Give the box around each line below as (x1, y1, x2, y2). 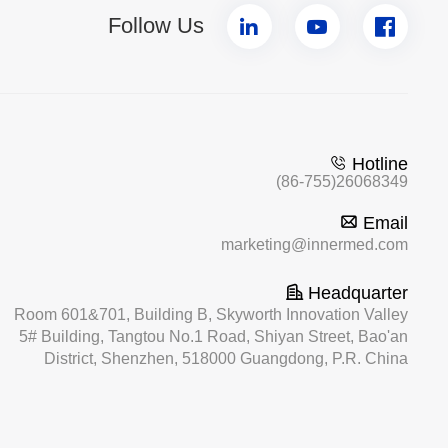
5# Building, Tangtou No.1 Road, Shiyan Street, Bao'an (18, 328, 408, 346)
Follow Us (107, 13, 204, 39)
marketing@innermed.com (220, 236, 408, 254)
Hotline (351, 154, 408, 175)
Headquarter (302, 283, 408, 304)
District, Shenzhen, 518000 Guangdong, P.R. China (43, 350, 408, 368)
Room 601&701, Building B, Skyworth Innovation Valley (13, 306, 408, 324)
